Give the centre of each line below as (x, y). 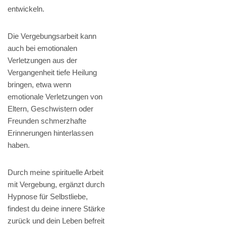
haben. (19, 145)
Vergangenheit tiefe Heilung (52, 73)
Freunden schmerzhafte (47, 121)
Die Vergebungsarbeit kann (52, 36)
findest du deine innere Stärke (56, 209)
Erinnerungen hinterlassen (50, 133)
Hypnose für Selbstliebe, (48, 197)
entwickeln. (26, 9)
